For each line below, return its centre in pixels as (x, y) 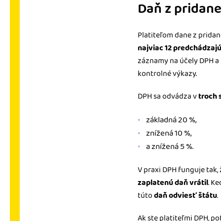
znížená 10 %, (169, 133)
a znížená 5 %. (170, 147)
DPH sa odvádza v (168, 96)
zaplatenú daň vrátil (173, 183)
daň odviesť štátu (185, 196)
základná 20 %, (171, 120)
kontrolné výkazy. (167, 74)
